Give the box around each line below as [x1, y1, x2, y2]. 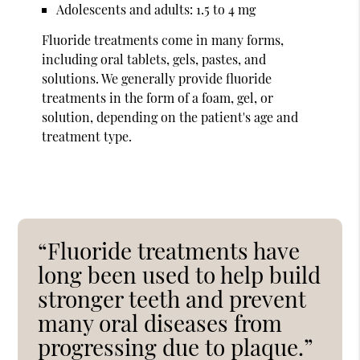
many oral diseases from [38, 307, 283, 337]
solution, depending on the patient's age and [42, 108, 299, 125]
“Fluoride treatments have [38, 235, 301, 265]
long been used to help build [38, 259, 321, 289]
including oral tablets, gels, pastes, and [42, 50, 267, 67]
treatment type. [42, 127, 133, 145]
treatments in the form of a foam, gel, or [42, 88, 274, 106]
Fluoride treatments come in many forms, [42, 31, 284, 48]
